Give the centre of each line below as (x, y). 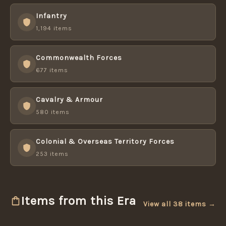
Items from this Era (79, 201)
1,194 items (54, 28)
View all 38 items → (180, 204)
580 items (53, 112)
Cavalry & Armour (69, 100)
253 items (52, 154)
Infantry (51, 16)
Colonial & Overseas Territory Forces (105, 142)
